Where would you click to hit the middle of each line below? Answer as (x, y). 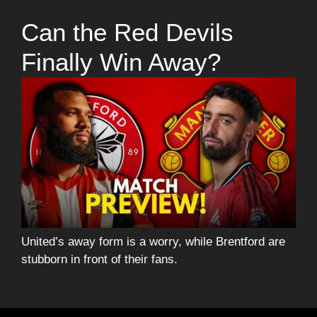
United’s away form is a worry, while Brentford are (153, 242)
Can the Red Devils (127, 32)
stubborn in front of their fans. (99, 260)
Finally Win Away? (121, 62)
